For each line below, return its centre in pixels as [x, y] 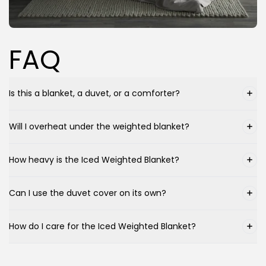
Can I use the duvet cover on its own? [88, 193]
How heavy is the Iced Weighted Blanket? [94, 160]
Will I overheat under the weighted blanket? [99, 127]
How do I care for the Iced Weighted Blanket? [102, 227]
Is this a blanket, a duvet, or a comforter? [94, 94]
